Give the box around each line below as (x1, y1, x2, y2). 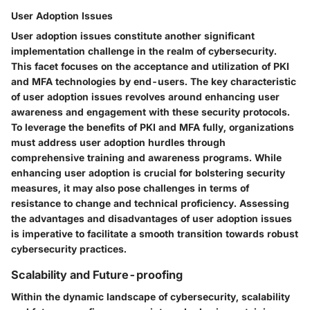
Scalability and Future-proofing (11, 267, 183, 282)
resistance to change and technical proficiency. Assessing (11, 197, 289, 209)
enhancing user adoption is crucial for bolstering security (11, 166, 285, 179)
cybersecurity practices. (11, 242, 127, 255)
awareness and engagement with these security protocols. (11, 105, 290, 118)
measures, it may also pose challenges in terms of (11, 181, 249, 194)
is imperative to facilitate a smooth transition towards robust (11, 227, 298, 239)
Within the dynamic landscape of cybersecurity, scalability (11, 290, 290, 302)
